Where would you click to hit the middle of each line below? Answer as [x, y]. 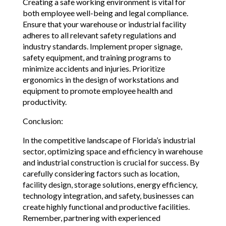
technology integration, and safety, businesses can [108, 196]
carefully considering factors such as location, [101, 174]
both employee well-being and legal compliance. [105, 13]
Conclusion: [43, 121]
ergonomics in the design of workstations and [100, 80]
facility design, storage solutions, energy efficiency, [110, 185]
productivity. [44, 102]
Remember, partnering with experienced [91, 218]
